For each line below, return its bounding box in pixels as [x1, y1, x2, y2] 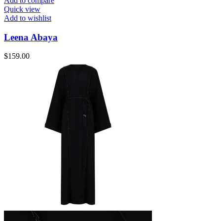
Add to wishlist [4, 14, 51, 22]
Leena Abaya [4, 32, 58, 42]
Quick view [4, 5, 40, 13]
